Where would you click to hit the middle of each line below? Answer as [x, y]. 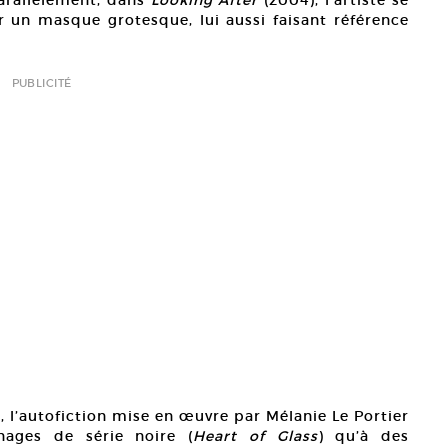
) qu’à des [363, 436]
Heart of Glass [255, 436]
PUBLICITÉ [41, 83]
